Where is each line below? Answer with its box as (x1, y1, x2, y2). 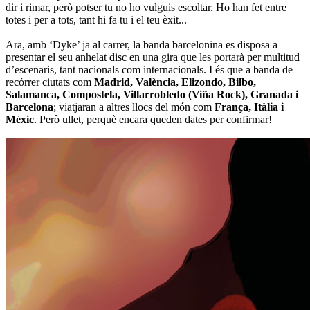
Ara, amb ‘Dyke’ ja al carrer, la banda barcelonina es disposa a (6, 38, 277, 51)
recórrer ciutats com (6, 75, 94, 88)
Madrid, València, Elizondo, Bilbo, (94, 75, 256, 88)
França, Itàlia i (215, 100, 284, 113)
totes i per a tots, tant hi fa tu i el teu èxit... (6, 13, 187, 26)
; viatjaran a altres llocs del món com (53, 100, 215, 113)
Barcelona (6, 100, 53, 113)
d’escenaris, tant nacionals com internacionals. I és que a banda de (6, 63, 293, 75)
